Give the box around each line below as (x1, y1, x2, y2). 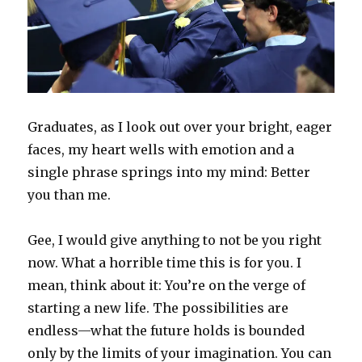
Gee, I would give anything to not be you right (27, 232, 322, 249)
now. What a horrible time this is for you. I (27, 255, 302, 271)
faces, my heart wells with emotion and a (27, 141, 295, 158)
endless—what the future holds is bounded (27, 322, 305, 339)
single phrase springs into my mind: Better (27, 164, 311, 181)
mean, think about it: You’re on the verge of (27, 277, 306, 294)
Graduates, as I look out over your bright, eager (27, 119, 333, 136)
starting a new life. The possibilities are (27, 300, 289, 317)
